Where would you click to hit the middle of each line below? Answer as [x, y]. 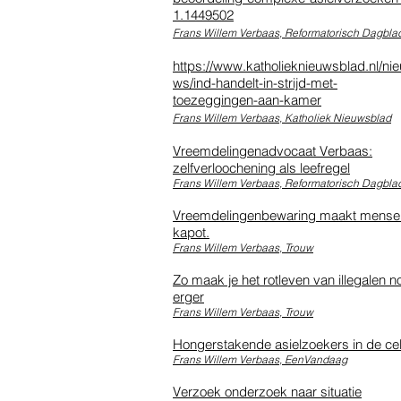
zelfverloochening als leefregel [261, 167]
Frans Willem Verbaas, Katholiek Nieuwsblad [282, 117]
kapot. [191, 232]
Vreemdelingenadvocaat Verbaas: [273, 150]
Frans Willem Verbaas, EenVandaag [260, 359]
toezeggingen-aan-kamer [247, 99]
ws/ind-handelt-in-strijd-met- [255, 82]
